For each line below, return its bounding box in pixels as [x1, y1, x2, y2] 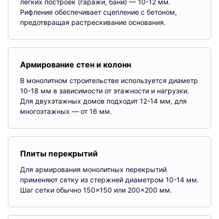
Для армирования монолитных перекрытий [20, 165, 167, 174]
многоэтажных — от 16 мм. [20, 107, 112, 115]
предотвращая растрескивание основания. [20, 18, 166, 26]
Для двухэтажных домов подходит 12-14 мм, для [20, 96, 187, 105]
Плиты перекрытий [20, 148, 98, 158]
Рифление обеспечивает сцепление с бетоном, [20, 7, 177, 16]
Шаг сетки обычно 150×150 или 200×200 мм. [20, 185, 172, 194]
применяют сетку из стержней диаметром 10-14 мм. [20, 175, 199, 184]
